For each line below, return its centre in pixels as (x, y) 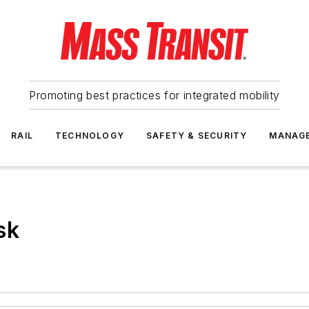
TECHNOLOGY (90, 136)
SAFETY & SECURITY (197, 136)
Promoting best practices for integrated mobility (154, 95)
